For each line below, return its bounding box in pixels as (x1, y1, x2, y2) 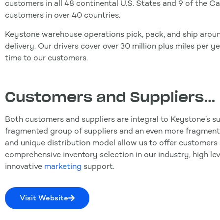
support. (82, 162, 114, 171)
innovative (5, 162, 44, 171)
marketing (44, 162, 82, 171)
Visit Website (20, 193, 68, 202)
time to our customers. (5, 53, 88, 62)
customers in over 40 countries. (5, 10, 120, 20)
